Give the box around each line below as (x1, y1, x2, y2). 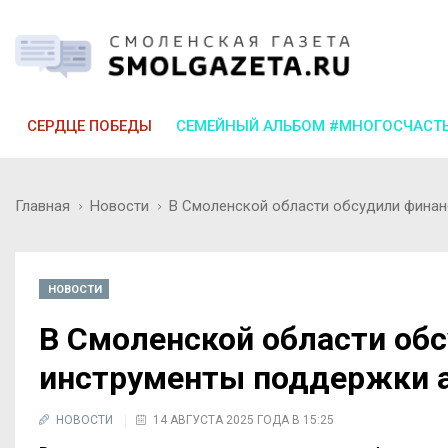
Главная (15, 196, 70, 215)
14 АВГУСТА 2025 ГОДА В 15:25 (153, 412, 334, 427)
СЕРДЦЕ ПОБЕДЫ (27, 116, 152, 135)
